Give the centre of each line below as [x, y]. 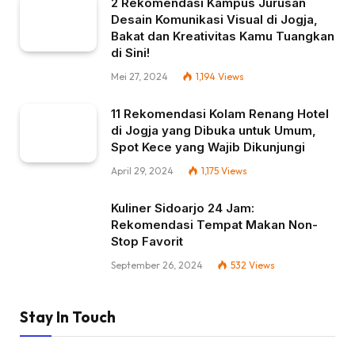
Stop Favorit [147, 241]
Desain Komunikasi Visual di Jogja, [214, 19]
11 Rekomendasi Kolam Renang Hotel [220, 113]
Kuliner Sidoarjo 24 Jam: [183, 208]
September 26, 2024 [157, 265]
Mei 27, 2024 [139, 76]
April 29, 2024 [142, 170]
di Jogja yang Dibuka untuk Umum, [214, 130]
